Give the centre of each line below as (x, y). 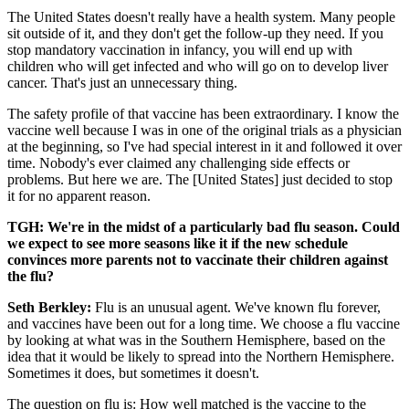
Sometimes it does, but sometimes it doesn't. (133, 373)
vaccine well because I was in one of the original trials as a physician (204, 131)
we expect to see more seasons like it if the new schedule (178, 244)
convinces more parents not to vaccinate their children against (198, 260)
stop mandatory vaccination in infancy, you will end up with (180, 50)
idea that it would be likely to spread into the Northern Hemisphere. (201, 357)
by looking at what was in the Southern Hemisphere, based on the (196, 341)
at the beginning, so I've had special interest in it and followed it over (204, 147)
